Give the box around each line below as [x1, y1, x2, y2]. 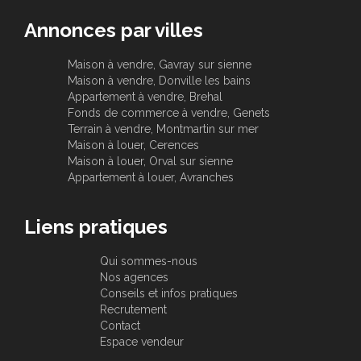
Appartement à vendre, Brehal [67, 90, 222, 104]
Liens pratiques [24, 215, 168, 239]
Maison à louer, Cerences [67, 139, 199, 152]
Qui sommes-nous [99, 255, 197, 268]
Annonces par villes [24, 19, 203, 43]
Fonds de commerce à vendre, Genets [67, 106, 270, 120]
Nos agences [99, 271, 168, 284]
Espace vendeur [99, 335, 184, 349]
